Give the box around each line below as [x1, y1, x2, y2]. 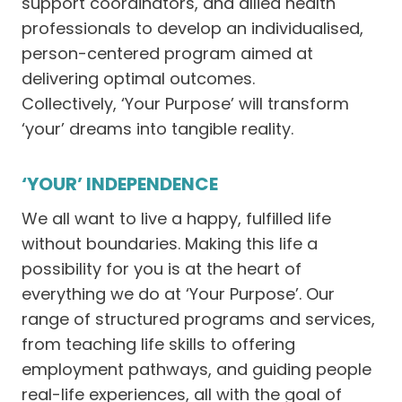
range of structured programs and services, [22, 308, 375, 330]
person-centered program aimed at [22, 42, 313, 65]
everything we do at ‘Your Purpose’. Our [22, 283, 335, 305]
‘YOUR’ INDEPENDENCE [22, 171, 218, 197]
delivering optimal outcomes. [22, 67, 255, 90]
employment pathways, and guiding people [22, 358, 371, 380]
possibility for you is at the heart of [22, 258, 301, 280]
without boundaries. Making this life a [22, 232, 318, 255]
